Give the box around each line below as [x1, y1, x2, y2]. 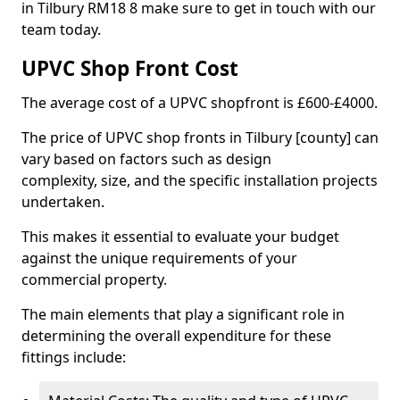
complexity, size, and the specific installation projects [21, 171, 378, 190]
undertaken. [21, 192, 104, 212]
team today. [21, 20, 101, 39]
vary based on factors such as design [21, 149, 271, 169]
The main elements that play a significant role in [21, 304, 345, 324]
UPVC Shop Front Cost [21, 54, 238, 82]
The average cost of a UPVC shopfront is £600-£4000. [21, 93, 378, 112]
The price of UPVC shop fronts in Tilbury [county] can [21, 128, 379, 147]
